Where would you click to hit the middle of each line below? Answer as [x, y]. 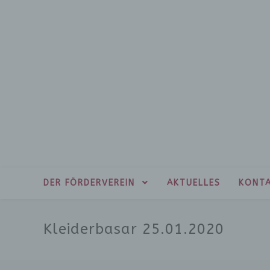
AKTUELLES [194, 183]
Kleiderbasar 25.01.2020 [134, 229]
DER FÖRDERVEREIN [91, 183]
